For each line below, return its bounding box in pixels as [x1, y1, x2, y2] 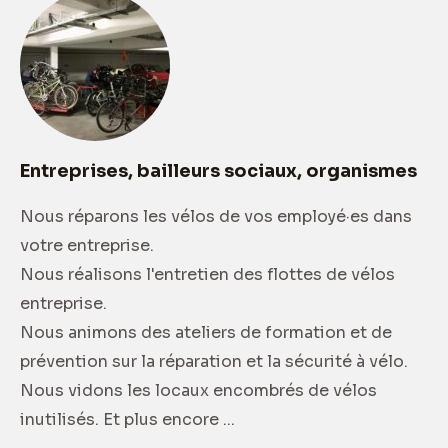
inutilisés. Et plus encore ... [20, 408, 235, 430]
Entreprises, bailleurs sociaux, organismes [20, 159, 417, 182]
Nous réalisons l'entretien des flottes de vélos [20, 263, 395, 285]
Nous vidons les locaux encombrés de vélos [20, 379, 377, 401]
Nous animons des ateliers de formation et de [20, 321, 392, 343]
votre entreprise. [20, 234, 154, 256]
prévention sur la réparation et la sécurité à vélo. [20, 350, 408, 372]
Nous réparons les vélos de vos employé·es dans [20, 205, 412, 227]
